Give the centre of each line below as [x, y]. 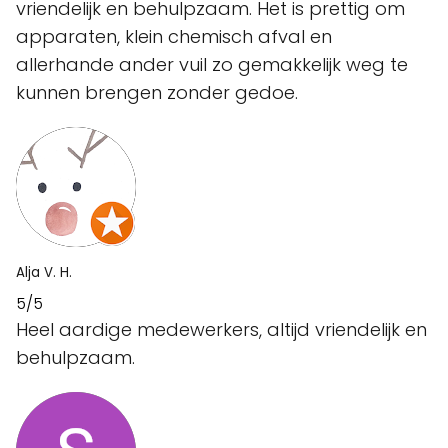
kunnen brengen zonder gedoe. [157, 92]
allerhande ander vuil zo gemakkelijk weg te [212, 64]
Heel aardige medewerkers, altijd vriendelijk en [221, 329]
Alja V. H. [44, 272]
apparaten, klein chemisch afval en [174, 36]
